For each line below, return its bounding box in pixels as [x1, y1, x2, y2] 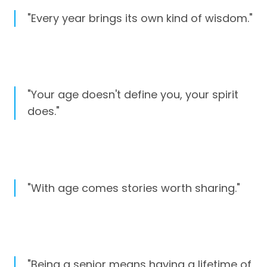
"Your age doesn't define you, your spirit [27, 87, 238, 103]
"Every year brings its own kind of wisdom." [27, 11, 253, 26]
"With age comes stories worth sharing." [27, 180, 240, 195]
